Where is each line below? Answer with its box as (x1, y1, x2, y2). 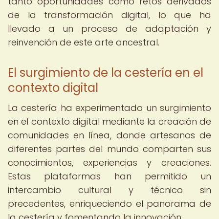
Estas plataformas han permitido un (8, 170, 211, 182)
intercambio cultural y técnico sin (8, 184, 211, 196)
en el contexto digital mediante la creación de (8, 115, 211, 128)
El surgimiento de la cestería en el (8, 65, 203, 81)
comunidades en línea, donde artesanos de (8, 129, 211, 141)
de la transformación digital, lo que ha (8, 9, 211, 21)
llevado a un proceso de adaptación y (8, 22, 211, 35)
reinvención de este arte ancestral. (8, 36, 159, 48)
